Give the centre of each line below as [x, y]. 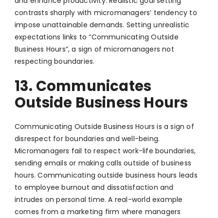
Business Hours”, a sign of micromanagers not [94, 49]
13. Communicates [83, 86]
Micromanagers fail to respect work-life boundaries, [105, 151]
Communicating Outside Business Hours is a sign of [104, 127]
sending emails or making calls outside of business [103, 163]
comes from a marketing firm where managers [98, 212]
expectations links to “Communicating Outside [97, 37]
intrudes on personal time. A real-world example [99, 200]
